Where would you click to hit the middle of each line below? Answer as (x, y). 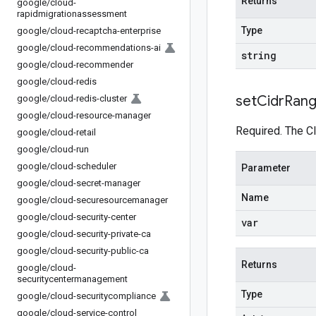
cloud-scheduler (83, 166)
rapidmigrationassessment (72, 14)
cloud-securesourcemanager (109, 200)
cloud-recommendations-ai (105, 48)
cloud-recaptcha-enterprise (105, 31)
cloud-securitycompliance (103, 296)
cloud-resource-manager (101, 115)
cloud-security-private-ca (101, 234)
